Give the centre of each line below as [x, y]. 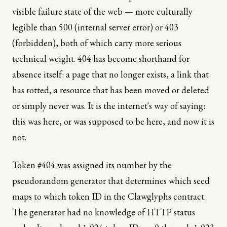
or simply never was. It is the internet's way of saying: [109, 106]
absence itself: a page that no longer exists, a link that [110, 74]
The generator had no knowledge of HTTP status [104, 212]
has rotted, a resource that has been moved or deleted [111, 90]
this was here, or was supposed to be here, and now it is [113, 122]
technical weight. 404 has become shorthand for [101, 59]
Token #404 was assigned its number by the [92, 165]
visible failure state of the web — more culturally [102, 12]
